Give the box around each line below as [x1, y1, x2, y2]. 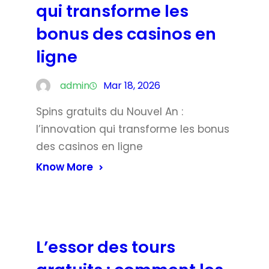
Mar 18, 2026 [103, 78, 160, 92]
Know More [36, 159, 93, 174]
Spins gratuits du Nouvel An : [36, 104, 183, 119]
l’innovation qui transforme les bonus [36, 121, 229, 136]
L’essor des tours [36, 235, 175, 259]
